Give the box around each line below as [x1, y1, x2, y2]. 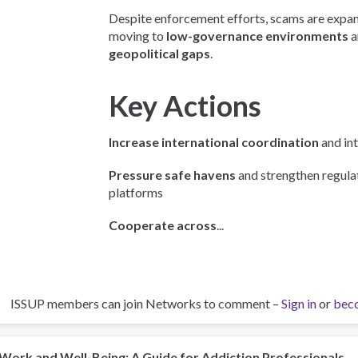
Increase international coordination [109, 134, 320, 150]
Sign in [281, 295, 316, 311]
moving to [109, 28, 167, 44]
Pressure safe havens [109, 167, 237, 183]
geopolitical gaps [109, 46, 211, 62]
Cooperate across [109, 217, 217, 233]
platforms [109, 185, 164, 201]
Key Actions [109, 88, 262, 124]
